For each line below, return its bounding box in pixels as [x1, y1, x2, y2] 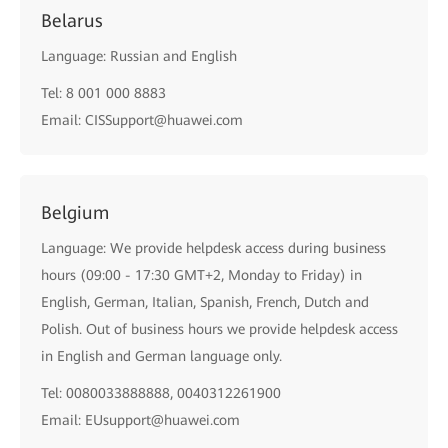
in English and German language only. [41, 348, 282, 364]
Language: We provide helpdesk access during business [41, 240, 386, 256]
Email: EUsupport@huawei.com [41, 412, 240, 428]
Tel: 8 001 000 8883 [41, 85, 166, 101]
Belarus [41, 10, 103, 31]
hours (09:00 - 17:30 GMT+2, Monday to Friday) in [41, 267, 362, 283]
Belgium [41, 202, 109, 223]
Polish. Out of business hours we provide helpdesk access [41, 321, 398, 337]
